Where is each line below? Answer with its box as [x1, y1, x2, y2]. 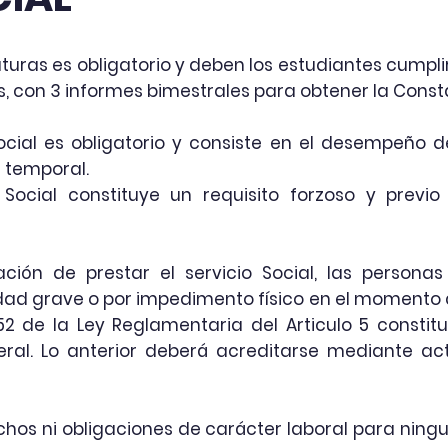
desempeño [320, 131, 426, 155]
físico [258, 287, 305, 311]
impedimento [136, 287, 255, 311]
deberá [145, 339, 208, 363]
